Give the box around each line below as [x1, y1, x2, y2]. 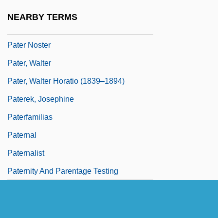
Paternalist [7, 148, 44, 157]
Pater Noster [7, 40, 51, 49]
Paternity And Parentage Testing [7, 166, 118, 175]
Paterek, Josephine [7, 94, 74, 103]
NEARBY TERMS [7, 12, 77, 22]
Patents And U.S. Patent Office [7, 4, 112, 13]
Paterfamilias [7, 112, 53, 121]
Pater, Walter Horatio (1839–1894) [7, 76, 125, 85]
